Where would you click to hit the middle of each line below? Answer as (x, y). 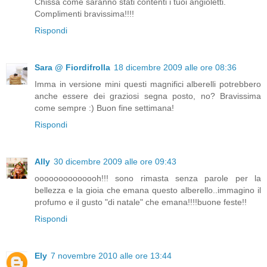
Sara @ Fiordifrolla (72, 68)
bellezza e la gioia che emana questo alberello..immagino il (148, 190)
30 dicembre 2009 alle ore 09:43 (115, 162)
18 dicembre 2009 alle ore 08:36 (175, 68)
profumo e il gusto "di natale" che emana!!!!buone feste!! (141, 202)
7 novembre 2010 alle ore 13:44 (111, 256)
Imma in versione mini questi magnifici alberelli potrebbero (148, 84)
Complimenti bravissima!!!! (84, 14)
